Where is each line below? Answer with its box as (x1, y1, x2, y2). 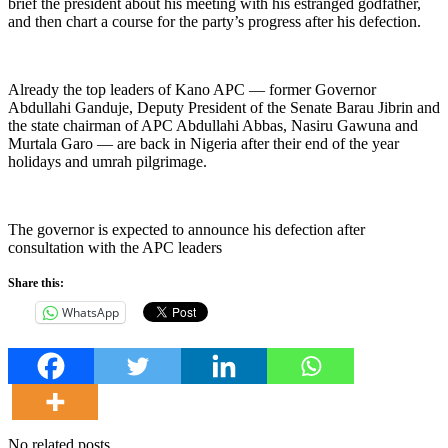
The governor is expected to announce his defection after (8, 220, 365, 238)
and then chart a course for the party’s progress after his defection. (8, 12, 421, 30)
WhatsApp (62, 303, 119, 321)
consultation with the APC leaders (8, 238, 222, 256)
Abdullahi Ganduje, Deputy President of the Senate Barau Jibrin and (8, 98, 440, 116)
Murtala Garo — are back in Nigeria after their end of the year (8, 134, 399, 152)
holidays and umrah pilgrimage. (8, 152, 207, 170)
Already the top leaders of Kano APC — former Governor (8, 80, 376, 98)
